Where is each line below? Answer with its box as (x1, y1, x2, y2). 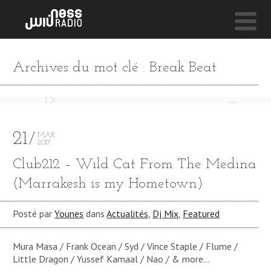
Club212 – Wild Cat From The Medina (13, 157, 257, 172)
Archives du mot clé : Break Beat (13, 60, 217, 75)
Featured (183, 207, 220, 220)
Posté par (13, 207, 55, 220)
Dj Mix (152, 207, 179, 220)
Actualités (106, 207, 149, 220)
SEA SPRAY (21, 73, 78, 89)
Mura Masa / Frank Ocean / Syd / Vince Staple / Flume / (13, 240, 238, 252)
